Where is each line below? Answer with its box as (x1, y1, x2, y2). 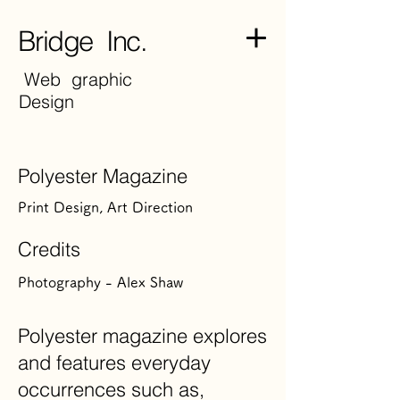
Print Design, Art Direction (18, 200, 193, 214)
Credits (18, 237, 80, 262)
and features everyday (18, 350, 211, 375)
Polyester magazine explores (18, 323, 267, 348)
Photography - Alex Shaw (18, 275, 183, 289)
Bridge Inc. (18, 24, 147, 58)
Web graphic (19, 68, 132, 90)
